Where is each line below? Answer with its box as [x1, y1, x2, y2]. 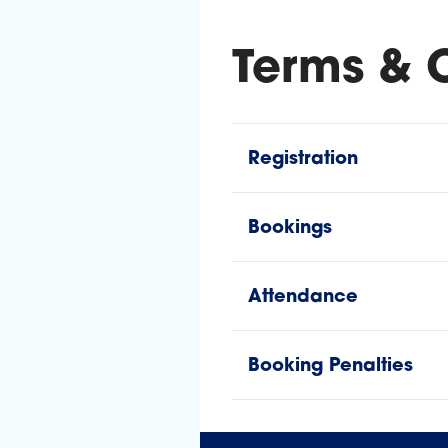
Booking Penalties [248, 357, 413, 376]
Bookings [248, 219, 332, 238]
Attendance [248, 288, 358, 307]
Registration [248, 150, 358, 169]
